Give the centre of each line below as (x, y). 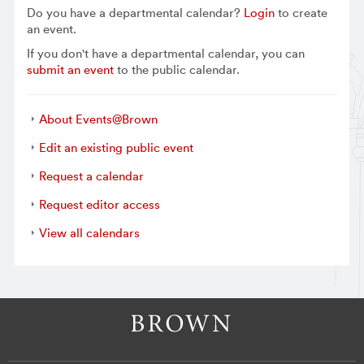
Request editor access (99, 204)
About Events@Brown (98, 119)
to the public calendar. (176, 70)
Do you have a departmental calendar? (135, 13)
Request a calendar (91, 175)
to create (301, 13)
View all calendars (89, 232)
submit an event (70, 70)
